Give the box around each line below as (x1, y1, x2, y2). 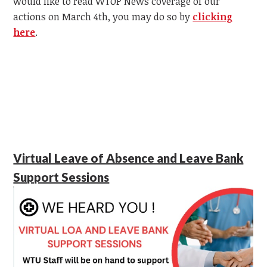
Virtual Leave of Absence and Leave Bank (13, 150, 244, 165)
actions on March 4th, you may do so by (13, 10, 193, 23)
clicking (193, 10, 233, 23)
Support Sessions (13, 169, 110, 184)
